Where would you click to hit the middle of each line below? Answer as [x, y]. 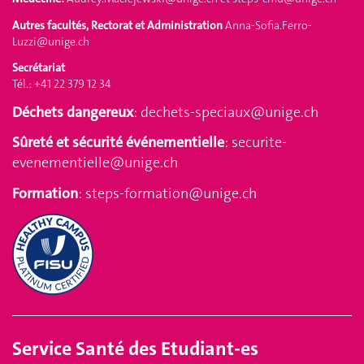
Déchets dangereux [73, 112]
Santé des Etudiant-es [165, 349]
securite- [259, 142]
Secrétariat [39, 67]
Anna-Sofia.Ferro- [269, 25]
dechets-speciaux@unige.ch [230, 112]
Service [42, 349]
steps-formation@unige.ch [171, 193]
